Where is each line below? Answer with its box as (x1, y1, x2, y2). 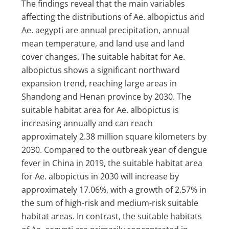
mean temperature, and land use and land (21, 38, 185, 50)
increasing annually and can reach (21, 118, 153, 129)
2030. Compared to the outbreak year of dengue (21, 144, 208, 156)
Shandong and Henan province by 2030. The (21, 91, 192, 103)
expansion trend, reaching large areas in (21, 78, 177, 89)
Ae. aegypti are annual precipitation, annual (21, 25, 190, 36)
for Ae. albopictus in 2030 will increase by (21, 171, 179, 182)
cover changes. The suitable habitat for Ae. (21, 51, 186, 63)
